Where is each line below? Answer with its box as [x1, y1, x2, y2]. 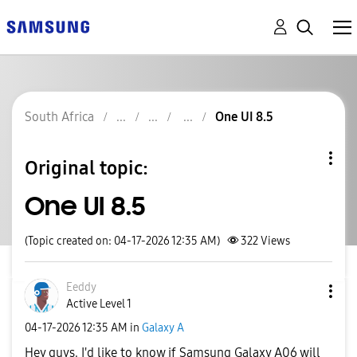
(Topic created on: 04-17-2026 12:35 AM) [25, 234, 220, 248]
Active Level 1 [66, 297, 131, 311]
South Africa [25, 109, 94, 124]
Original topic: [25, 156, 148, 179]
